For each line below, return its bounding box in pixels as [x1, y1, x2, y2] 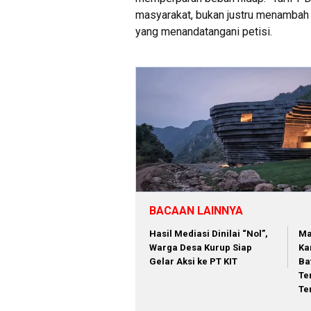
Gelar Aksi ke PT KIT [149, 256, 237, 267]
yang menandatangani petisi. [135, 24, 272, 38]
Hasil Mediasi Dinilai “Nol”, [149, 228, 268, 239]
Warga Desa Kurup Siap [149, 242, 252, 253]
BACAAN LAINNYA [149, 204, 243, 218]
